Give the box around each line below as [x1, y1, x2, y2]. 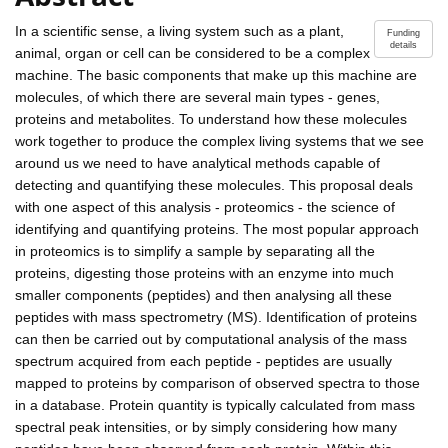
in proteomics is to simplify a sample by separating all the [15, 242, 375, 259]
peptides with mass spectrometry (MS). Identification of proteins [15, 308, 417, 325]
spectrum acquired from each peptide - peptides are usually [15, 352, 392, 369]
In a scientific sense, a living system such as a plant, [15, 22, 344, 39]
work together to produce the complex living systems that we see [15, 132, 424, 149]
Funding [387, 27, 420, 38]
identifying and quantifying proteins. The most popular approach [15, 220, 419, 237]
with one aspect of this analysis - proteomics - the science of [15, 198, 395, 215]
